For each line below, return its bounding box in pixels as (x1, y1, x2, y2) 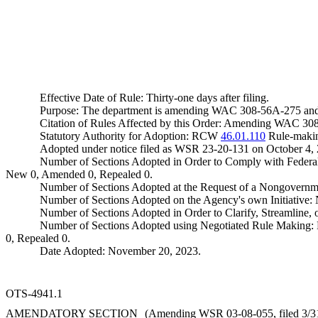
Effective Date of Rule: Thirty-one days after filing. (40, 92, 269, 104)
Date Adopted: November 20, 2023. (40, 245, 201, 257)
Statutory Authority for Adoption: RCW (40, 130, 221, 142)
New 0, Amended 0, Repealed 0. (6, 168, 153, 180)
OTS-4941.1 (6, 287, 62, 300)
